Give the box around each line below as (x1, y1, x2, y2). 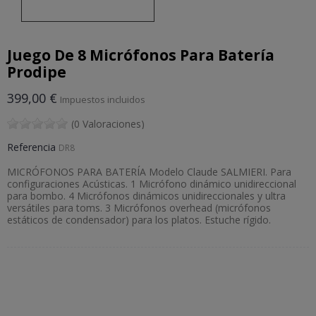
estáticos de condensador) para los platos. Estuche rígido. (7, 213, 271, 227)
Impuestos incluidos (60, 93, 145, 107)
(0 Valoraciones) (71, 117, 145, 131)
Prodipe (7, 62, 66, 83)
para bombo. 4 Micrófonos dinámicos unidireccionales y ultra (7, 189, 286, 203)
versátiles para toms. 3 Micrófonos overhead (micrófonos (7, 201, 271, 215)
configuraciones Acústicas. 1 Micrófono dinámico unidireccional (7, 177, 296, 191)
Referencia (7, 140, 56, 154)
